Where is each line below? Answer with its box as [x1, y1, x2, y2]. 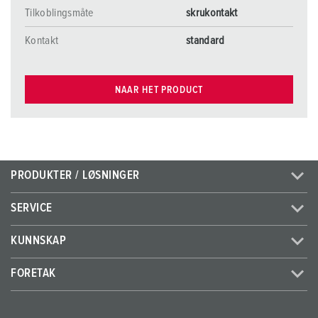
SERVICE [11, 202, 53, 214]
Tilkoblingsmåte [25, 7, 94, 18]
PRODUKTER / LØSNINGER [11, 170, 140, 182]
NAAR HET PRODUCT [114, 84, 204, 95]
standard [186, 35, 225, 46]
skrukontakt [186, 7, 238, 18]
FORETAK [11, 268, 56, 280]
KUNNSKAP [11, 235, 67, 247]
